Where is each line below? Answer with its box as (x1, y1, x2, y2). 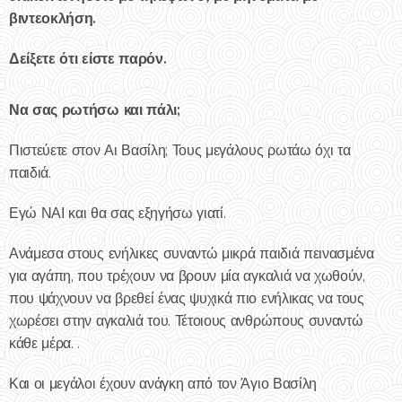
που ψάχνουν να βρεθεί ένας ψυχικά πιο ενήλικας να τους (9, 290, 364, 307)
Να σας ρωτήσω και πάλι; (9, 100, 180, 119)
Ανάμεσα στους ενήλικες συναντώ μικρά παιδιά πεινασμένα (9, 245, 374, 262)
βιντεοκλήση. (9, 9, 97, 28)
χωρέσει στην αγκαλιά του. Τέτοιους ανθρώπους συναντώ (9, 312, 363, 329)
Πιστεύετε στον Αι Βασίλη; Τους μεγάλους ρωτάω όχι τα (9, 142, 351, 159)
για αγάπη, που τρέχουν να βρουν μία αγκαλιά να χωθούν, (9, 267, 365, 284)
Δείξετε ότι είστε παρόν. (9, 49, 167, 68)
